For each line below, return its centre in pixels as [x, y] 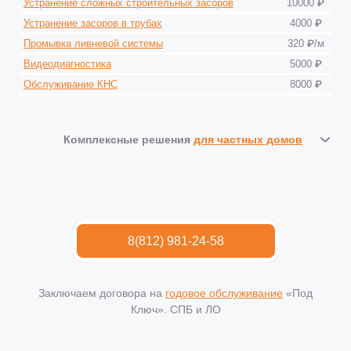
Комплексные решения [128, 139]
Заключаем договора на [102, 293]
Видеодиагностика [67, 64]
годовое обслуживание [224, 293]
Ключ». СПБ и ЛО [175, 309]
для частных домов [248, 139]
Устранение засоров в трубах [93, 23]
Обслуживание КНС [71, 84]
